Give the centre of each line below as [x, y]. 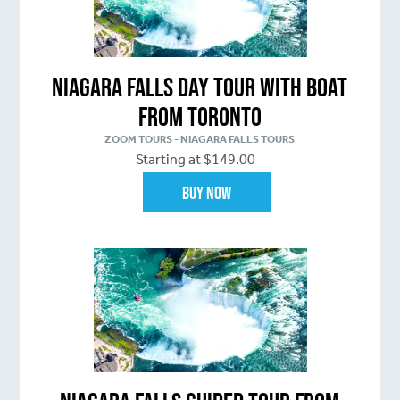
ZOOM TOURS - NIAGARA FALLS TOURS [200, 140]
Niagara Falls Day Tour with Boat [200, 87]
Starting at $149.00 [196, 160]
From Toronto [200, 117]
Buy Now [207, 192]
